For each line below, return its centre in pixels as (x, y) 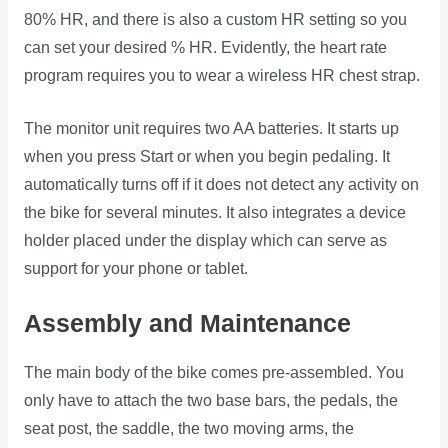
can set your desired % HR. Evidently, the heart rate (205, 47)
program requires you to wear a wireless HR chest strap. (221, 75)
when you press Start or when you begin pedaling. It (206, 156)
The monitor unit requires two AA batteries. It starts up (211, 128)
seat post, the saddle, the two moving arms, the (188, 429)
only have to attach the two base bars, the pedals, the (210, 401)
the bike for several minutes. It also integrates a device (214, 212)
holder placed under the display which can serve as (205, 240)
